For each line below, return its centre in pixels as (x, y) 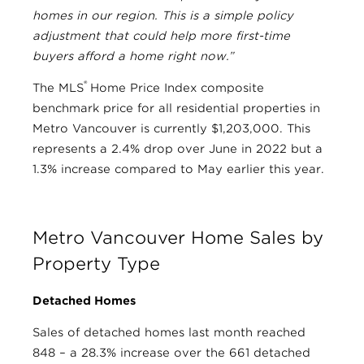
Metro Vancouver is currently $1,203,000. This (171, 128)
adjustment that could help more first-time (161, 35)
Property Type (96, 263)
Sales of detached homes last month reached (169, 333)
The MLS (58, 87)
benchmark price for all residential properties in (176, 108)
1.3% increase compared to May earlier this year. (178, 169)
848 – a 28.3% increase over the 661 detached (171, 353)
